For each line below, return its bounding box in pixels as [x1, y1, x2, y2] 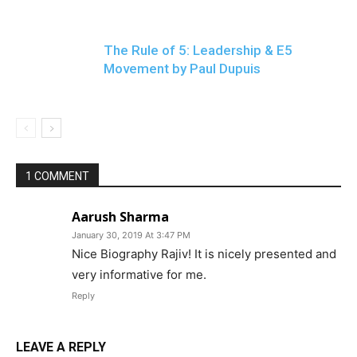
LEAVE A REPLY [16, 339, 106, 355]
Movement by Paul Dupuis [104, 61, 261, 76]
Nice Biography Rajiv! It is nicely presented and [72, 246, 336, 261]
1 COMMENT [25, 170, 89, 182]
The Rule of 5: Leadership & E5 [104, 42, 292, 58]
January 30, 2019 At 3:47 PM [72, 229, 190, 241]
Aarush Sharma [72, 208, 169, 226]
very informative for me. [72, 267, 206, 282]
